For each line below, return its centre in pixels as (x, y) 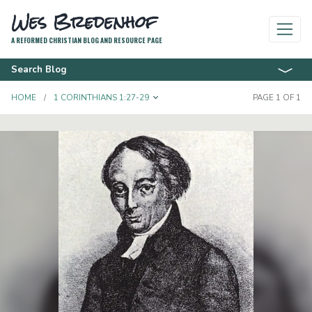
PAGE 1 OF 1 (277, 97)
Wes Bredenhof (84, 22)
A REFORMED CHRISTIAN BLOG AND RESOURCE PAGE (87, 41)
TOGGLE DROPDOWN (211, 98)
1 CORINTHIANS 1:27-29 (101, 97)
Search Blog (39, 70)
